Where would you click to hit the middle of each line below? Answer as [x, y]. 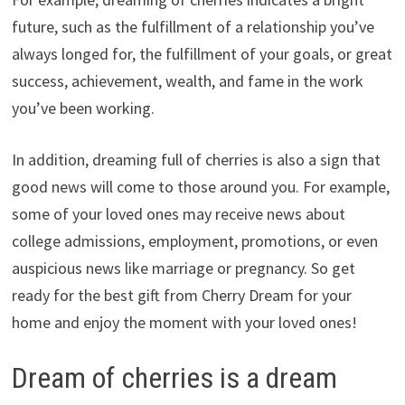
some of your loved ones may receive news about [178, 213]
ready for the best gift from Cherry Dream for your [181, 295]
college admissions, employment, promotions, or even [194, 240]
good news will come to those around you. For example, [200, 186]
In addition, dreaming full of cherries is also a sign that [196, 159]
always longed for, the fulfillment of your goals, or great [202, 53]
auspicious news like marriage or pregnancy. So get [183, 268]
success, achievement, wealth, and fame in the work [187, 80]
